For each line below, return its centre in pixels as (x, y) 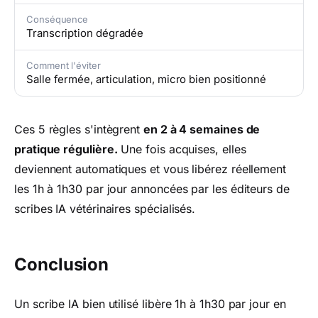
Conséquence (57, 19)
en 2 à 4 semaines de (202, 129)
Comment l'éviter (64, 65)
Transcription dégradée (85, 33)
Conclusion (62, 264)
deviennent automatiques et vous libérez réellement (150, 169)
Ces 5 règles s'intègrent (79, 129)
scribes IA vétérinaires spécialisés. (105, 209)
